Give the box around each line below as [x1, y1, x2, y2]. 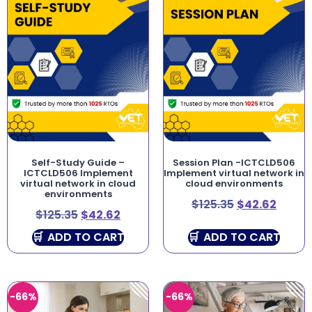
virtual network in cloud [20, 176, 136, 190]
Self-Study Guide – [31, 155, 125, 169]
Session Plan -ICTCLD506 [173, 155, 295, 169]
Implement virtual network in [164, 166, 304, 180]
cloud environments [185, 176, 283, 190]
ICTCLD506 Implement [23, 166, 133, 180]
